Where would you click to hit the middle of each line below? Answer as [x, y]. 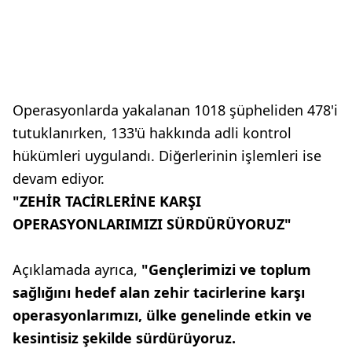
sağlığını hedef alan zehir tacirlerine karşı [159, 292]
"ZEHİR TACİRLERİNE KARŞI [107, 201]
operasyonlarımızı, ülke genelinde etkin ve [162, 315]
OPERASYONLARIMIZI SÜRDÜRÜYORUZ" [152, 224]
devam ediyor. [59, 178]
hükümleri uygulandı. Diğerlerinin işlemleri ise [167, 156]
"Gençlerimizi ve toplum [226, 269]
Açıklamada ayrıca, [77, 269]
